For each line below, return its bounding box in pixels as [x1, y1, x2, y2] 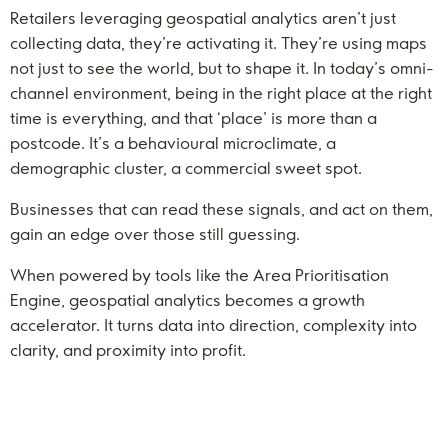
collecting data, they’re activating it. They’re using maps [10, 33, 427, 53]
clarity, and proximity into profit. [10, 340, 246, 360]
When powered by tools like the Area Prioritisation [10, 265, 389, 285]
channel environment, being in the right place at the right [10, 83, 432, 103]
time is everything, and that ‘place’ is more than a [10, 108, 377, 128]
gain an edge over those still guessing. [10, 224, 300, 244]
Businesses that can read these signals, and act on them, [10, 199, 433, 219]
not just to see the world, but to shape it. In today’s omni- [10, 58, 434, 78]
